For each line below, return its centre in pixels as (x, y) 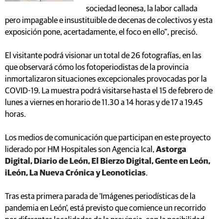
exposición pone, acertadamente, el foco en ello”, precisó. (101, 32)
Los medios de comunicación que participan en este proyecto (108, 138)
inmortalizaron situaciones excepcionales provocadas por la (106, 79)
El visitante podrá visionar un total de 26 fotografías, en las (103, 56)
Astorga (171, 150)
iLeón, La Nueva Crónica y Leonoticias (75, 173)
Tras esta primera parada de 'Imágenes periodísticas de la (100, 197)
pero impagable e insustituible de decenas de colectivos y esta (109, 21)
